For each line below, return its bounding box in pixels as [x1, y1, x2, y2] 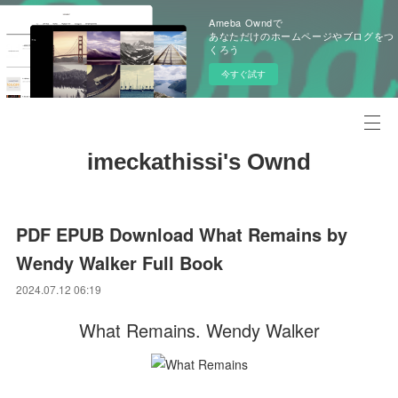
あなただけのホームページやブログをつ [209, 28, 394, 43]
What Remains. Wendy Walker [78, 317, 320, 343]
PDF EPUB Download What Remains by [16, 221, 348, 247]
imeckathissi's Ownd [87, 148, 311, 175]
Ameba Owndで [209, 15, 283, 29]
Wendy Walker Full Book [16, 250, 224, 275]
